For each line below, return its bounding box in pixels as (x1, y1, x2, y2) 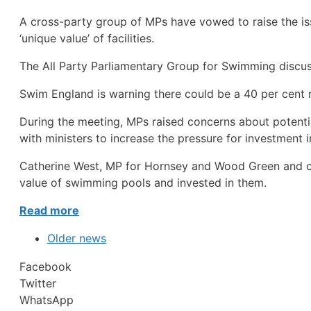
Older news (47, 231, 106, 246)
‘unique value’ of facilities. (19, 31, 154, 46)
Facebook (19, 260, 72, 274)
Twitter (19, 276, 56, 291)
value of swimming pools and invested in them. (19, 176, 267, 190)
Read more (19, 203, 79, 218)
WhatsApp (19, 293, 74, 308)
